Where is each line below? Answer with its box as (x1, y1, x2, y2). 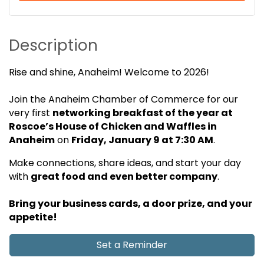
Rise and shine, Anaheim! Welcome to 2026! (9, 65, 209, 80)
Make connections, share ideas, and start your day (9, 156, 241, 170)
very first (9, 106, 52, 120)
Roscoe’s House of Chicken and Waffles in (9, 120, 217, 134)
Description (9, 35, 98, 57)
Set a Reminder (97, 238, 167, 252)
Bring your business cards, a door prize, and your (9, 197, 252, 211)
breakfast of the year (111, 106, 221, 120)
